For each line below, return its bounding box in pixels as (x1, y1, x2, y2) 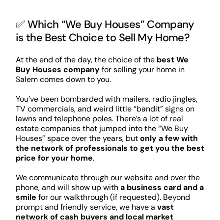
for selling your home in (99, 64, 185, 75)
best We (156, 55, 189, 65)
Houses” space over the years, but (15, 133, 140, 144)
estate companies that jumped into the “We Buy (15, 123, 188, 134)
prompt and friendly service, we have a (15, 202, 157, 213)
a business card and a (120, 182, 204, 193)
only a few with (139, 133, 198, 144)
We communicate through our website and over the (15, 172, 200, 183)
